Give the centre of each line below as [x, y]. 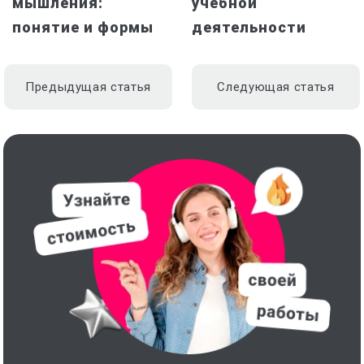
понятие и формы [83, 27]
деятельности [249, 27]
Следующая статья [276, 87]
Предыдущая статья [88, 87]
